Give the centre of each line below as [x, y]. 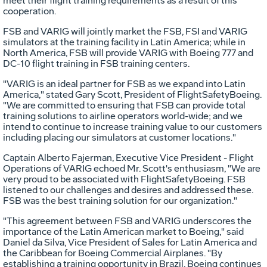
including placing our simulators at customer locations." [119, 137]
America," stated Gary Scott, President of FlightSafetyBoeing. [132, 94]
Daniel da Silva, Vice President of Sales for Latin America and [130, 242]
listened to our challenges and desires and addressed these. [128, 190]
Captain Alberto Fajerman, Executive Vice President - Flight [128, 157]
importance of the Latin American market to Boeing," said [123, 231]
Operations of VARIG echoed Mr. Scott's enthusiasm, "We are [132, 168]
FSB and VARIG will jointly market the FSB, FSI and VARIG [125, 31]
